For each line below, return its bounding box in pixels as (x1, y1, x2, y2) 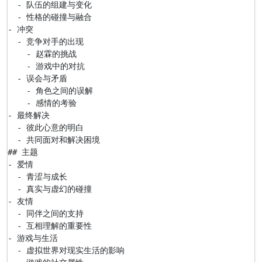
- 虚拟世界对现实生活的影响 (8, 246, 125, 255)
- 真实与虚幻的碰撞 (8, 184, 92, 194)
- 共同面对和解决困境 (8, 135, 100, 144)
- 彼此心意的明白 (8, 123, 84, 132)
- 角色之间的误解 (8, 86, 93, 95)
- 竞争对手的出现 (8, 37, 84, 46)
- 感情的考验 (8, 98, 77, 108)
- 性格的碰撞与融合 (8, 12, 92, 22)
